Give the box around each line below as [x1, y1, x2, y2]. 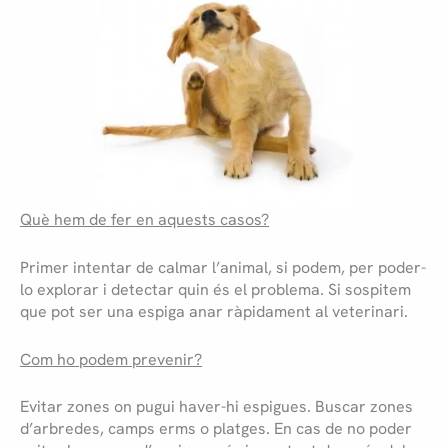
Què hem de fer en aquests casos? [20, 209, 269, 231]
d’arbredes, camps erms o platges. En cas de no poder [20, 418, 412, 440]
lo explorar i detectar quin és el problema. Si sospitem [20, 279, 411, 301]
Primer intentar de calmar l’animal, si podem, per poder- [20, 257, 426, 279]
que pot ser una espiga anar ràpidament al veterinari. [20, 301, 408, 323]
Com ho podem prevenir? [20, 348, 202, 370]
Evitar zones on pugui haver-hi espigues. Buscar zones [20, 396, 413, 418]
